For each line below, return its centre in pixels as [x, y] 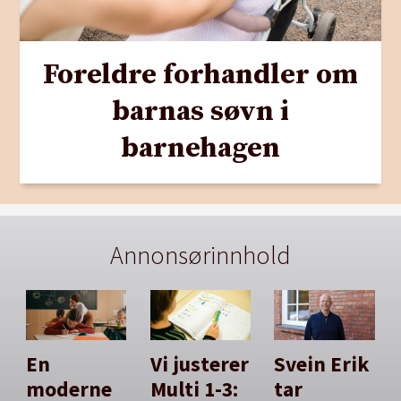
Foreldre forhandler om [200, 76]
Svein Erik [322, 364]
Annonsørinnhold [200, 255]
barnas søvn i [200, 112]
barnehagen [200, 149]
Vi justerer [199, 364]
